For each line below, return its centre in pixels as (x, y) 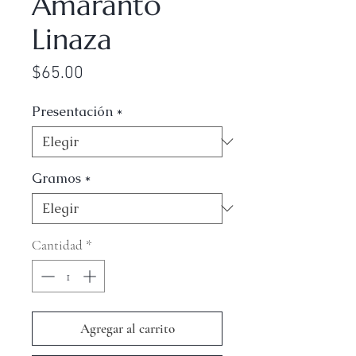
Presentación (72, 111)
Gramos (56, 178)
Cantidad (57, 245)
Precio (106, 72)
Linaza (72, 39)
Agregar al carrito (127, 329)
